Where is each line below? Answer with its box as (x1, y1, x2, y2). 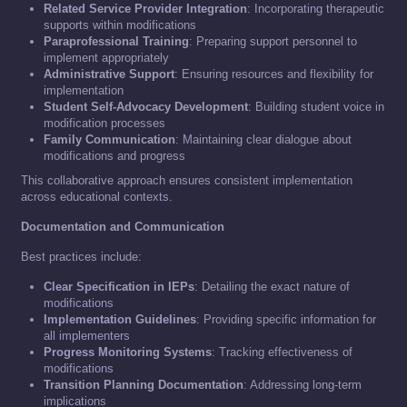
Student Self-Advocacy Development (44, 100, 248, 114)
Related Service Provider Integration (44, 2, 247, 16)
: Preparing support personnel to (189, 35, 357, 49)
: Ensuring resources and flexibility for (174, 67, 373, 82)
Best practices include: (21, 250, 142, 264)
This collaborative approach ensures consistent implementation (21, 174, 352, 188)
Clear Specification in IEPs (44, 280, 194, 294)
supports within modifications (44, 18, 196, 33)
